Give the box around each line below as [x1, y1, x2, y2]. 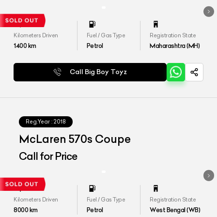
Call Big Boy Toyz [70, 67, 127, 76]
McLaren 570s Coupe [19, 132, 131, 146]
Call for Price [19, 149, 77, 163]
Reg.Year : [26, 118, 53, 125]
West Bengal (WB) [150, 206, 201, 214]
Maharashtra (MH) [150, 42, 200, 50]
